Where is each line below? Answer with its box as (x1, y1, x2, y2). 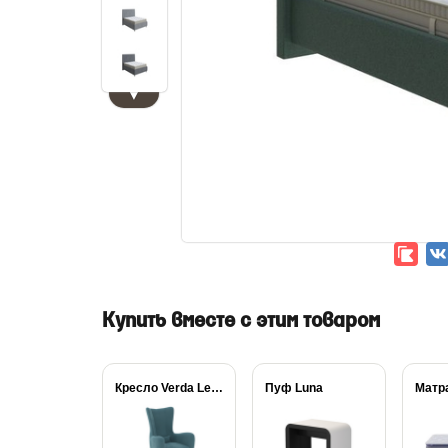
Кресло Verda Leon (211, 381, 223, 395)
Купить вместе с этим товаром (102, 309, 380, 334)
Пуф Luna (265, 381, 323, 395)
